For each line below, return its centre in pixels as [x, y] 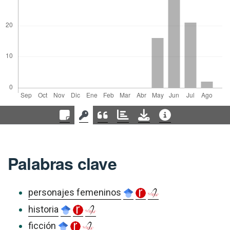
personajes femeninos [75, 193]
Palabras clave [62, 164]
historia [43, 209]
